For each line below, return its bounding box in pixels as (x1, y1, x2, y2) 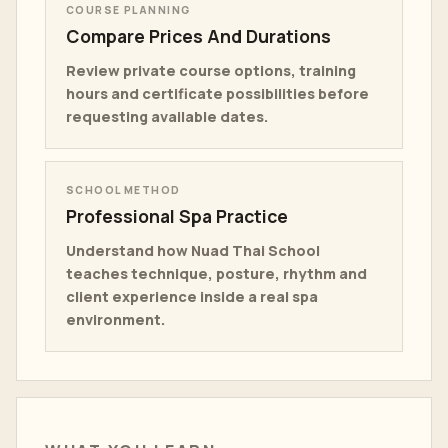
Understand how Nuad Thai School (66, 241, 320, 260)
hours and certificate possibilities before (66, 84, 369, 103)
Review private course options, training (66, 61, 356, 80)
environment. (66, 310, 165, 329)
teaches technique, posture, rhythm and (66, 264, 367, 283)
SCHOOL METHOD (66, 183, 181, 197)
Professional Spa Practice (66, 204, 288, 228)
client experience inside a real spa (66, 287, 318, 306)
